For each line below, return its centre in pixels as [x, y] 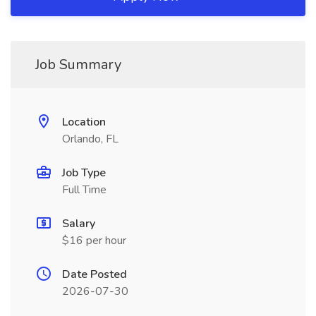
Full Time [84, 190]
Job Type [84, 173]
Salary [79, 224]
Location [84, 122]
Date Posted [95, 274]
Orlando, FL [90, 139]
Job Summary [78, 65]
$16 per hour [94, 241]
